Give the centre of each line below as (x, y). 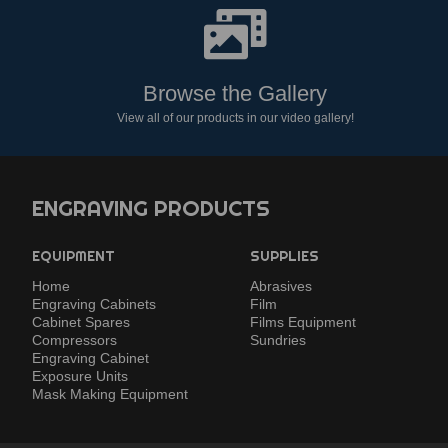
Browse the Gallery (235, 94)
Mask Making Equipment (110, 394)
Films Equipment (303, 322)
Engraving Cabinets (94, 304)
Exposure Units (80, 376)
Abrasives (281, 286)
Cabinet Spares (81, 322)
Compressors (74, 340)
